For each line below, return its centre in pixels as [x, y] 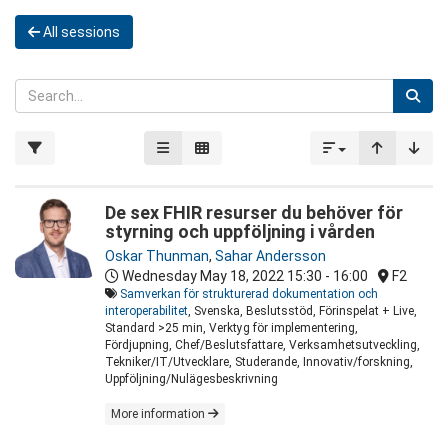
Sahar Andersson [270, 256]
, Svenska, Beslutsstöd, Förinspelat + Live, [302, 311]
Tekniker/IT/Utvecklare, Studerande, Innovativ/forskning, [259, 362]
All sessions [80, 32]
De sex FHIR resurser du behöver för [254, 213]
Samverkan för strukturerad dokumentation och [249, 294]
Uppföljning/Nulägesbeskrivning [191, 379]
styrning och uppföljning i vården [240, 232]
